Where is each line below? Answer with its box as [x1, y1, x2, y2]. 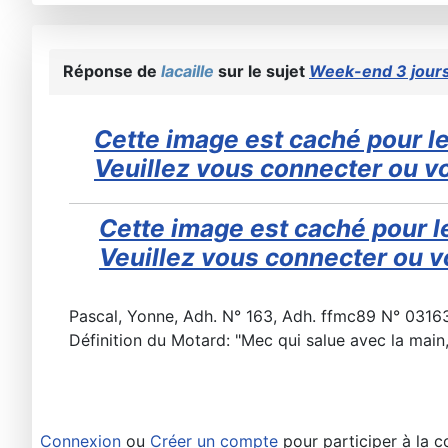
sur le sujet [214, 60, 309, 81]
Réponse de [63, 60, 161, 81]
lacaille [161, 60, 214, 81]
